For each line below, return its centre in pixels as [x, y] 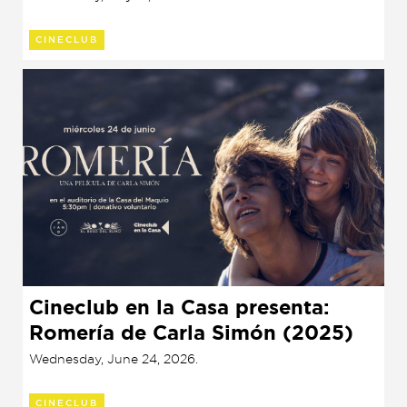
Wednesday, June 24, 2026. [114, 358]
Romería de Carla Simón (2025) [191, 333]
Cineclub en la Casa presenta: [179, 307]
